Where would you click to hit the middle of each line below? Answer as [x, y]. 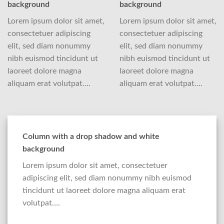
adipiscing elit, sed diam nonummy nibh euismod [107, 178]
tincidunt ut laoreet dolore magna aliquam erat [104, 190]
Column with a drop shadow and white [91, 136]
